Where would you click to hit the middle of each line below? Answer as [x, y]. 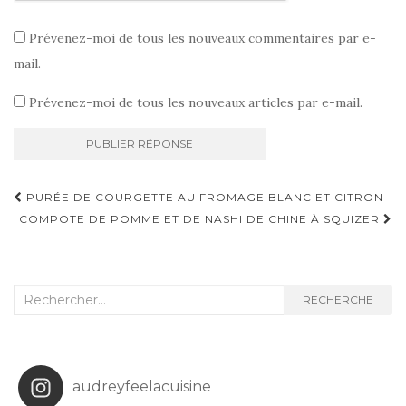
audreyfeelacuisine [142, 386]
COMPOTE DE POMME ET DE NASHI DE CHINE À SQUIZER [201, 218]
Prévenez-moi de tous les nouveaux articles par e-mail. [196, 102]
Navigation [82, 199]
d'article [63, 226]
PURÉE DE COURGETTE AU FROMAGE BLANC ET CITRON [203, 197]
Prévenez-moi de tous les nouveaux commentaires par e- [203, 38]
